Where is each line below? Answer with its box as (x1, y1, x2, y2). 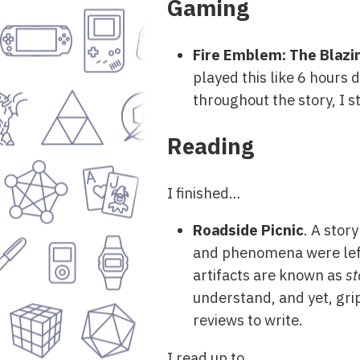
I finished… (167, 183, 240, 203)
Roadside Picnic (193, 220, 304, 240)
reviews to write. (193, 310, 303, 330)
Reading (167, 132, 254, 162)
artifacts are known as (193, 265, 346, 285)
